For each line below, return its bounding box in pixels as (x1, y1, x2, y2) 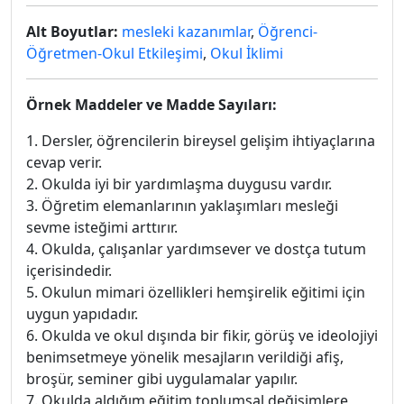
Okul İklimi (210, 43, 283, 63)
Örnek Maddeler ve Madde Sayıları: (26, 95, 277, 115)
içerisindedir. (26, 261, 112, 280)
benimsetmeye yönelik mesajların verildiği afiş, (26, 347, 344, 367)
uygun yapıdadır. (26, 304, 138, 324)
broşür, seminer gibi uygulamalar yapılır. (26, 369, 298, 389)
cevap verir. (26, 152, 102, 172)
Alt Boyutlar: (26, 22, 118, 41)
